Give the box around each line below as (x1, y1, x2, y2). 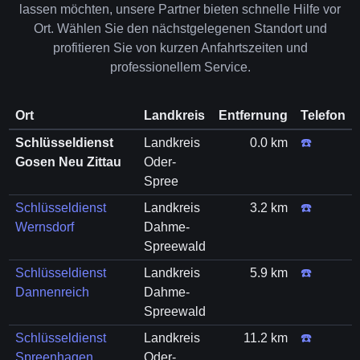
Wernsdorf (14, 220, 74, 234)
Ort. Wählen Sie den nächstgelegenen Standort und (33, 22, 327, 35)
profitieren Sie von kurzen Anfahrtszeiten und (52, 41, 308, 55)
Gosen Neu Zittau (14, 155, 121, 169)
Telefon (300, 108, 346, 122)
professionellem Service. (109, 60, 251, 74)
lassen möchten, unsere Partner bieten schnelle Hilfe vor (19, 2, 341, 16)
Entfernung (218, 108, 288, 122)
